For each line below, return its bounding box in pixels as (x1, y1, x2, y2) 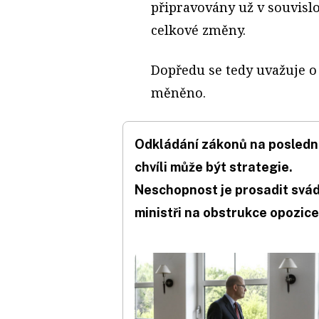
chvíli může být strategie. (135, 159, 293, 174)
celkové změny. (151, 21, 246, 38)
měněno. (151, 83, 206, 101)
